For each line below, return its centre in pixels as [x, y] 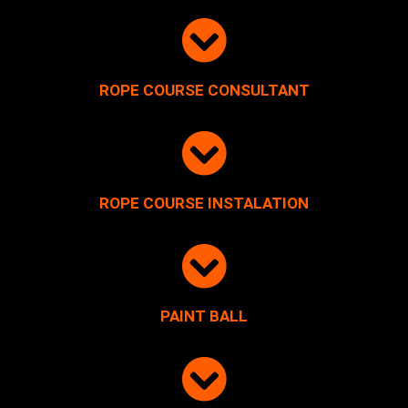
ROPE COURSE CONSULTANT [204, 91]
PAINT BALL [204, 316]
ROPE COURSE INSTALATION [204, 204]
